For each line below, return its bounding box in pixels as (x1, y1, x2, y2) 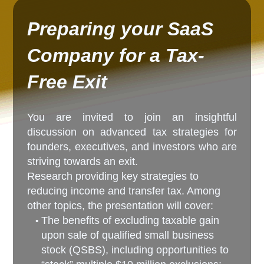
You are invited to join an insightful (27, 111, 237, 123)
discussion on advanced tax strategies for (27, 126, 237, 138)
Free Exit (27, 71, 108, 93)
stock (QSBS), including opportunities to (41, 243, 229, 256)
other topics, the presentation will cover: (27, 199, 214, 212)
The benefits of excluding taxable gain (41, 214, 220, 226)
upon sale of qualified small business (41, 229, 214, 241)
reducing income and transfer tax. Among (27, 184, 221, 197)
